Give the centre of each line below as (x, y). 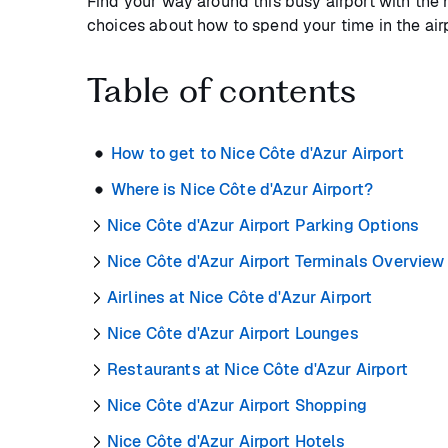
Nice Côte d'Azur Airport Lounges (233, 334)
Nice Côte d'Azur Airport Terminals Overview (276, 262)
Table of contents (222, 90)
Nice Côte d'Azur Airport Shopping (237, 406)
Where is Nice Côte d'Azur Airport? (242, 190)
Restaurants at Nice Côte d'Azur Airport (257, 370)
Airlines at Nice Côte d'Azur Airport (240, 298)
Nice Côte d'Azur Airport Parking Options (263, 226)
